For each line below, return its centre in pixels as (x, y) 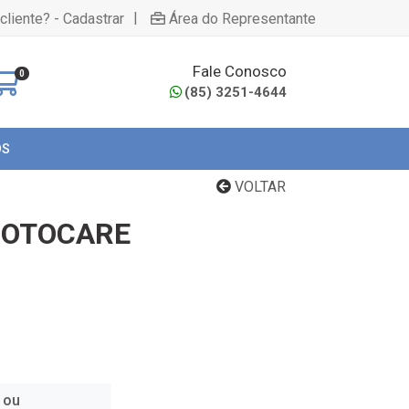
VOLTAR (258, 187)
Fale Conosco (240, 71)
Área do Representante (242, 18)
